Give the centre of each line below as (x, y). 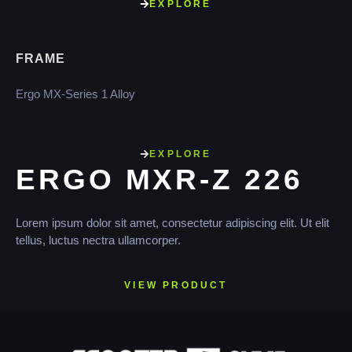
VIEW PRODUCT (176, 286)
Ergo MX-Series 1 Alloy (75, 83)
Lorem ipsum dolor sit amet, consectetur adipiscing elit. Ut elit (172, 222)
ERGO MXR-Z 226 (159, 179)
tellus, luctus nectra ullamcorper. (98, 240)
